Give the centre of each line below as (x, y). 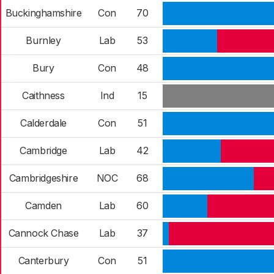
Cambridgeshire (43, 178)
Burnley (43, 40)
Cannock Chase (43, 233)
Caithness (43, 95)
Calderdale (43, 123)
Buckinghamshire (43, 13)
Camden (43, 206)
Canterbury (43, 261)
